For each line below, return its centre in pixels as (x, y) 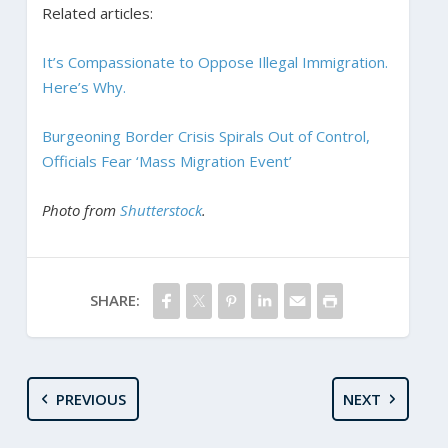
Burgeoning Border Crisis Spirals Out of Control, (205, 135)
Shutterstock (160, 209)
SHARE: (114, 299)
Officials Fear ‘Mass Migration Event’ (166, 160)
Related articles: (97, 12)
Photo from (80, 209)
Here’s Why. (83, 86)
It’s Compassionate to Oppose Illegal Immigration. (214, 61)
